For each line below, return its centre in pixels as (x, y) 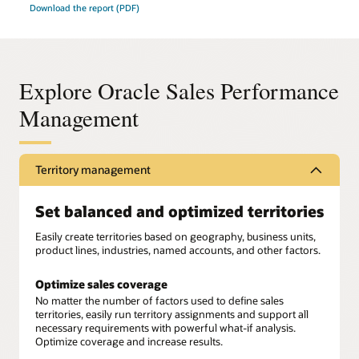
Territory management (93, 170)
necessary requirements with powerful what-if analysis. (165, 327)
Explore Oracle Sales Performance (179, 91)
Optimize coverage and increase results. (129, 341)
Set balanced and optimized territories (179, 211)
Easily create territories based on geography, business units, (175, 236)
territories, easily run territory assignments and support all (172, 314)
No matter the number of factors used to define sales (159, 300)
